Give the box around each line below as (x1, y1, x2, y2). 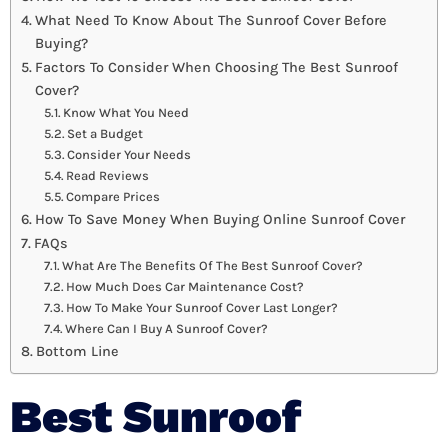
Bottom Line (35, 343, 119, 361)
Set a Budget (67, 126, 144, 142)
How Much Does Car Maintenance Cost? (66, 279, 305, 295)
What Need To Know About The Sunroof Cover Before (34, 12, 387, 30)
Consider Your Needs (67, 147, 192, 163)
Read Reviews (66, 168, 150, 184)
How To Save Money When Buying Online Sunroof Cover (34, 211, 405, 229)
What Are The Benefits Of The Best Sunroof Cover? (62, 258, 364, 274)
